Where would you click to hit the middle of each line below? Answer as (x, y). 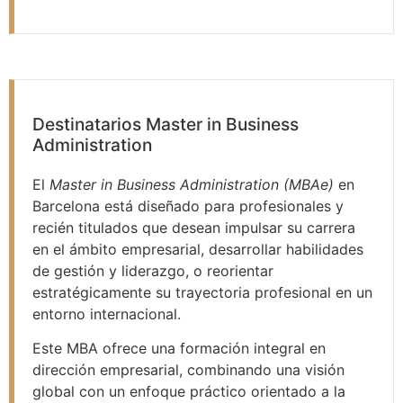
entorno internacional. (107, 313)
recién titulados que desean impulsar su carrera (194, 227)
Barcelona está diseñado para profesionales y (188, 206)
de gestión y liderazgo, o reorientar (153, 270)
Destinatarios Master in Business (166, 124)
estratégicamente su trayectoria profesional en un (202, 292)
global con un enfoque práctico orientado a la (189, 391)
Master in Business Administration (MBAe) (192, 184)
